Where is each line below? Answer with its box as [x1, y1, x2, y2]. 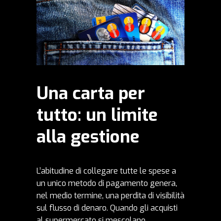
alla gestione [37, 125, 140, 148]
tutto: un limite [37, 104, 158, 127]
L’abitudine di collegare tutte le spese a [37, 166, 176, 177]
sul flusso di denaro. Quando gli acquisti [37, 203, 178, 214]
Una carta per [37, 82, 145, 105]
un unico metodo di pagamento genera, [37, 178, 177, 189]
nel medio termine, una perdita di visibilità [37, 190, 184, 201]
